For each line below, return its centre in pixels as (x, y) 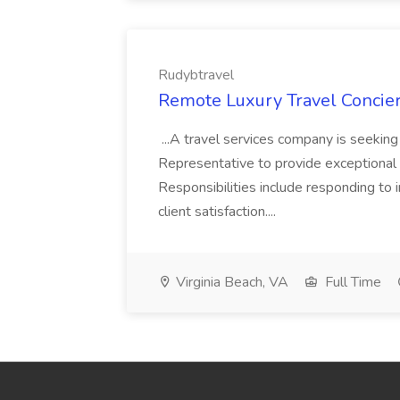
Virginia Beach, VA (230, 282)
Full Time (351, 282)
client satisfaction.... (219, 212)
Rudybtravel (196, 75)
